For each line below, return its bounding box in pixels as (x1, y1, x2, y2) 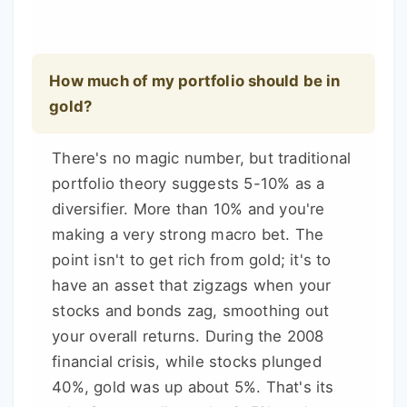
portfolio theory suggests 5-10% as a (52, 174, 325, 194)
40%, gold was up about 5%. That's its (52, 378, 334, 397)
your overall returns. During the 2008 (52, 327, 324, 346)
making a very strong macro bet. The (52, 225, 324, 244)
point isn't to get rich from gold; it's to (52, 251, 332, 270)
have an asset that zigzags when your (52, 276, 332, 295)
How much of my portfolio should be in (49, 72, 341, 91)
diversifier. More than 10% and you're (52, 200, 325, 219)
